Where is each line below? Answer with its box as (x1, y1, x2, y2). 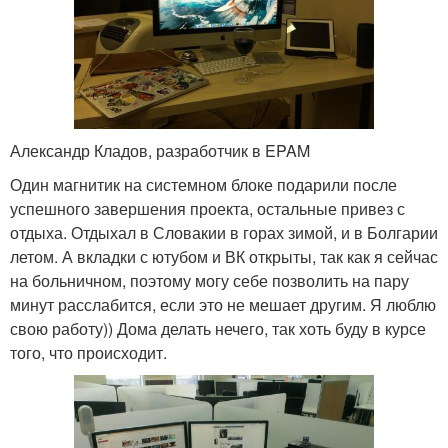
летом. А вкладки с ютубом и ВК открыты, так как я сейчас (10, 245, 438, 269)
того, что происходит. (10, 341, 167, 365)
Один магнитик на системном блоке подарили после (10, 173, 397, 197)
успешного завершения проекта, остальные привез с (10, 197, 405, 221)
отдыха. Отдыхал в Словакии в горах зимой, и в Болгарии (10, 221, 438, 245)
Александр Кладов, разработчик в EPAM (10, 139, 310, 163)
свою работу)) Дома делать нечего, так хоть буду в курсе (10, 317, 426, 341)
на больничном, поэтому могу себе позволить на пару (10, 269, 409, 293)
